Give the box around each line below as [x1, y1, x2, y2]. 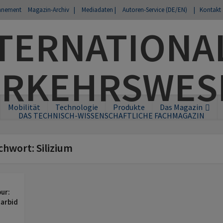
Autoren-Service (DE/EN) [122, 5, 187, 14]
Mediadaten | [82, 5, 116, 14]
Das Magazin [159, 102, 203, 112]
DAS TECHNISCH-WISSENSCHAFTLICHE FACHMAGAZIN [18, 111, 205, 120]
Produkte [112, 102, 145, 112]
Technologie [55, 102, 98, 112]
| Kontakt [194, 5, 221, 14]
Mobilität [7, 102, 40, 112]
